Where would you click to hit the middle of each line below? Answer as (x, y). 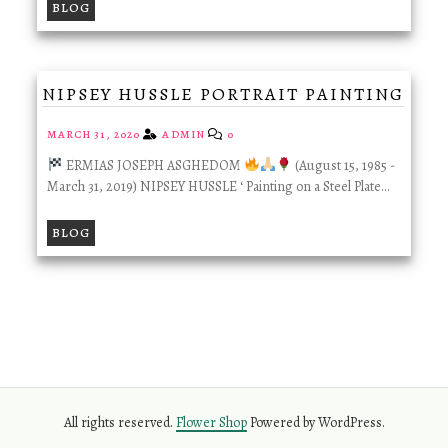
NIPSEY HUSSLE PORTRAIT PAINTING (222, 94)
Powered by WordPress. (315, 422)
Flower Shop (211, 422)
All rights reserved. (119, 422)
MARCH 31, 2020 (95, 134)
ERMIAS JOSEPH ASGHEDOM (153, 165)
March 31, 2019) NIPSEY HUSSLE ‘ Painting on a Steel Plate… (217, 186)
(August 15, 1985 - (343, 165)
